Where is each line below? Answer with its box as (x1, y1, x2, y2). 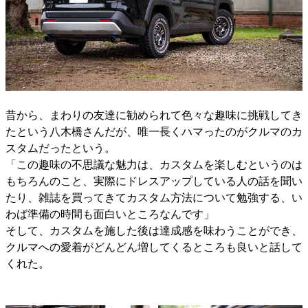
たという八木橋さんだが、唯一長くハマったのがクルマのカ (5, 125, 302, 137)
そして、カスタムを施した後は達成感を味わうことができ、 (5, 224, 302, 236)
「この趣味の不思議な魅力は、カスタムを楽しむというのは (5, 158, 302, 170)
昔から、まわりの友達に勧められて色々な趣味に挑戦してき (5, 109, 302, 121)
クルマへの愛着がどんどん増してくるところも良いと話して (5, 241, 302, 253)
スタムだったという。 (5, 142, 115, 154)
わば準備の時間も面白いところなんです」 (5, 208, 214, 220)
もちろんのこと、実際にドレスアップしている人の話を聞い (5, 175, 302, 187)
